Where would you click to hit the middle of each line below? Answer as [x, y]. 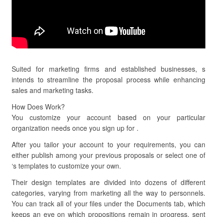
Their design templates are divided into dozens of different [108, 182]
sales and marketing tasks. [53, 90]
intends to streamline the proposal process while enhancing [108, 79]
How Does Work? [38, 107]
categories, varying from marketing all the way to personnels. [108, 193]
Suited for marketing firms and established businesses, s [108, 69]
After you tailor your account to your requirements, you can [108, 144]
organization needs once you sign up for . [75, 128]
